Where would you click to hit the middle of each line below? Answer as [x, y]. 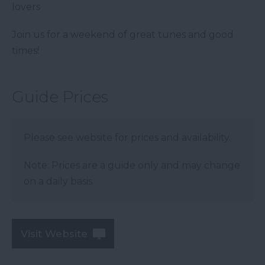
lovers [26, 7]
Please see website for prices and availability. [127, 138]
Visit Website [54, 234]
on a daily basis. [59, 182]
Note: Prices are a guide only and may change [132, 166]
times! [25, 51]
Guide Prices [60, 97]
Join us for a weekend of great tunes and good [123, 35]
